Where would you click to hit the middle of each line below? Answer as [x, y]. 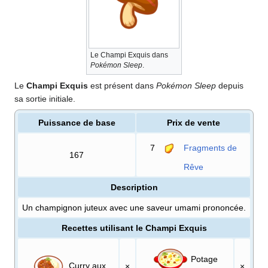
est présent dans [122, 85]
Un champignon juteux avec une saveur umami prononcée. [134, 207]
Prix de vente [193, 122]
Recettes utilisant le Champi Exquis [134, 228]
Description [134, 187]
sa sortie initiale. [45, 98]
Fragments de [210, 147]
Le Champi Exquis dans [129, 55]
